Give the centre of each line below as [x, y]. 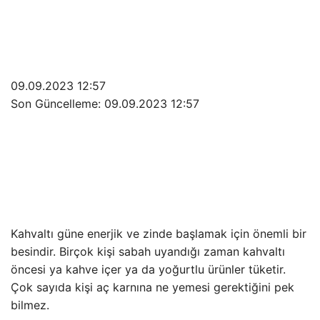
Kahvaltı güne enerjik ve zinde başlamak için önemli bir [159, 234]
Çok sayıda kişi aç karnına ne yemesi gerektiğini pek [152, 287]
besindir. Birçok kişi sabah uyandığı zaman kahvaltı [148, 251]
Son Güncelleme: [57, 104]
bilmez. [30, 305]
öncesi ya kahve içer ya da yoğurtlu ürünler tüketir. [148, 269]
